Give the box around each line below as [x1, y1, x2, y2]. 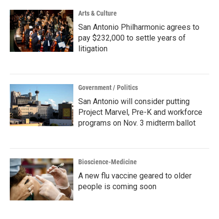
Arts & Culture [78, 9, 117, 17]
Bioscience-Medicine [78, 158, 137, 166]
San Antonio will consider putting [78, 97, 190, 106]
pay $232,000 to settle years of [78, 33, 186, 43]
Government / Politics [78, 84, 138, 91]
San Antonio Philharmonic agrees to [78, 22, 199, 32]
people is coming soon [78, 182, 156, 191]
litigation [78, 44, 108, 53]
